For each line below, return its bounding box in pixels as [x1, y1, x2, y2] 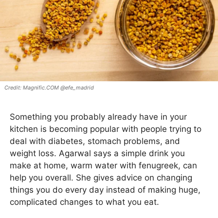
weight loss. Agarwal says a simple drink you [10, 148, 185, 159]
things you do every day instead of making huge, [10, 185, 200, 195]
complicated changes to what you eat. [10, 197, 159, 207]
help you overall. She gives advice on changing [10, 173, 192, 183]
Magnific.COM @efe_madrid [22, 84, 94, 91]
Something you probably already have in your [10, 112, 187, 122]
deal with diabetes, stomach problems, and [10, 136, 180, 146]
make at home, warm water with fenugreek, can [10, 161, 197, 171]
